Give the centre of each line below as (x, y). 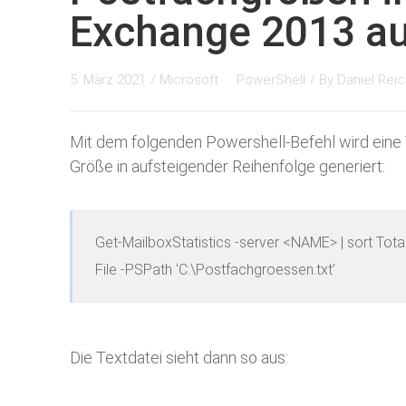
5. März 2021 (108, 80)
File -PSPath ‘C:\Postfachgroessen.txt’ (215, 270)
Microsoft (191, 80)
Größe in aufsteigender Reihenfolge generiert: (227, 166)
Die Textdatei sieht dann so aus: (179, 358)
